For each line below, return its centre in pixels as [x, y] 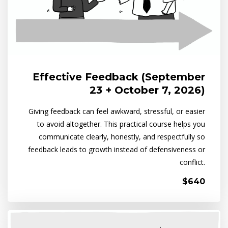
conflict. [192, 162]
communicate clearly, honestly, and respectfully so [122, 136]
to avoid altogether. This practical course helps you [121, 124]
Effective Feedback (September [119, 77]
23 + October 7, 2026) [147, 90]
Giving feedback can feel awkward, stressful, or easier [117, 111]
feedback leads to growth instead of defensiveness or [117, 149]
